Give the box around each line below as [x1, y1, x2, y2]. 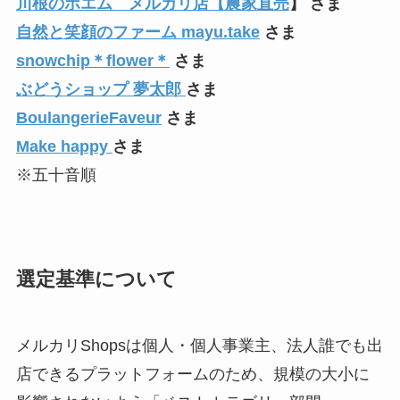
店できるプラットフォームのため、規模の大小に [15, 364, 370, 383]
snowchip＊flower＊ [15, 51, 170, 70]
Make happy [15, 137, 112, 155]
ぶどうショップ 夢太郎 [15, 79, 186, 98]
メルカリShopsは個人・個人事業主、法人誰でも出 [15, 336, 383, 354]
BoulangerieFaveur [15, 108, 162, 127]
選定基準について [15, 268, 177, 290]
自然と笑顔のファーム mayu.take [15, 22, 260, 41]
